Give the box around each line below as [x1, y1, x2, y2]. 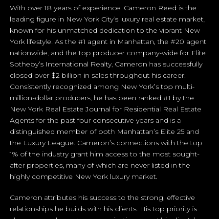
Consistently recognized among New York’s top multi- [10, 82, 195, 91]
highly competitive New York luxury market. [10, 172, 157, 181]
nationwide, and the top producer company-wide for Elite [10, 48, 206, 57]
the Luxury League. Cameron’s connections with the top [10, 138, 202, 147]
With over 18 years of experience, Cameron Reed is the [10, 3, 197, 12]
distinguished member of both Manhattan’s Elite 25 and [10, 127, 199, 136]
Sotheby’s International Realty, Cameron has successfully [10, 59, 202, 68]
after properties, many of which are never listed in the [10, 160, 190, 170]
